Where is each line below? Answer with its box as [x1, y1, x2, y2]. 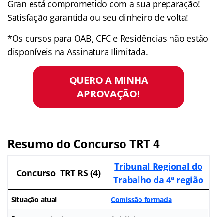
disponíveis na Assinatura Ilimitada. [7, 46, 148, 58]
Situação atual [11, 194, 57, 204]
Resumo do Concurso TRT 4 [7, 135, 160, 152]
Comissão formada [111, 194, 172, 204]
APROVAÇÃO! [77, 87, 140, 101]
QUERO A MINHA [69, 73, 148, 87]
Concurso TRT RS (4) [16, 167, 101, 179]
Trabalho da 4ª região [113, 173, 203, 186]
